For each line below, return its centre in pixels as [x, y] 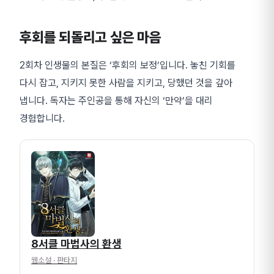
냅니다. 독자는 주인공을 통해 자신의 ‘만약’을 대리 [116, 100]
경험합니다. [42, 118]
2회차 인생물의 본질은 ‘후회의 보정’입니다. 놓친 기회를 [128, 65]
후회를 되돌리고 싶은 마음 [91, 37]
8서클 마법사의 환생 [76, 244]
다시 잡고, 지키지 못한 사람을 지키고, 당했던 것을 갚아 [126, 83]
